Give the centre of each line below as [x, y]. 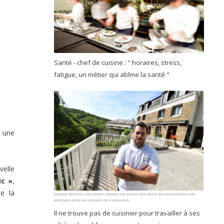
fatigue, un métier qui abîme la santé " [112, 74]
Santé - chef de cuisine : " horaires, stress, [118, 62]
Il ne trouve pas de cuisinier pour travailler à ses [127, 213]
